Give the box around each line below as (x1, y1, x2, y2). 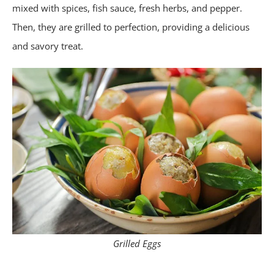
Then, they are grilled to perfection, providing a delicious (12, 21, 250, 34)
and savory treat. (12, 40, 83, 53)
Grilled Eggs (113, 237, 161, 250)
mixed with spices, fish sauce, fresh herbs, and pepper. (12, 2, 242, 15)
